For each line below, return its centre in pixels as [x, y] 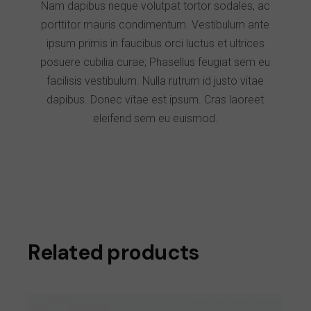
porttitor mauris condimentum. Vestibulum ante [155, 25]
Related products [114, 253]
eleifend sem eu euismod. [155, 119]
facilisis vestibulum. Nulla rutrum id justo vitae [155, 81]
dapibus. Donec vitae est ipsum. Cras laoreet [155, 100]
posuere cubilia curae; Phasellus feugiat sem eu [155, 62]
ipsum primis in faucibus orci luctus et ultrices [155, 44]
